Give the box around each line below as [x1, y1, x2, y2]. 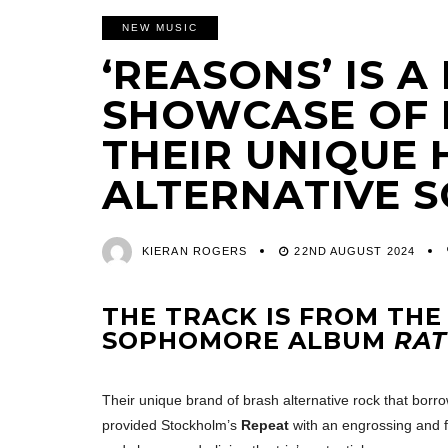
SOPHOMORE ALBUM [102, 326, 394, 356]
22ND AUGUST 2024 [294, 245, 416, 258]
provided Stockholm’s [102, 417, 241, 434]
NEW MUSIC [122, 22, 198, 34]
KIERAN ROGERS [142, 245, 248, 258]
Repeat [241, 417, 293, 434]
